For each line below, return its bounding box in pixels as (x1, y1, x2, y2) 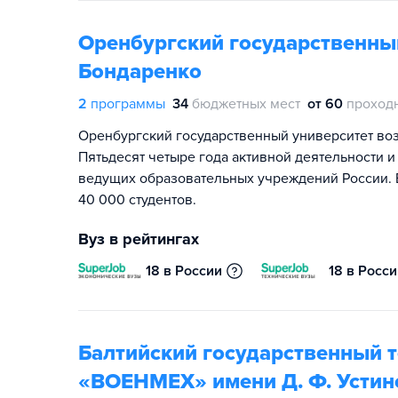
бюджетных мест (192, 95, 300, 113)
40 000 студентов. (78, 191, 196, 209)
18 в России (146, 262, 222, 280)
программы (91, 95, 165, 113)
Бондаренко (78, 59, 202, 84)
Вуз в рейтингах (78, 229, 199, 249)
